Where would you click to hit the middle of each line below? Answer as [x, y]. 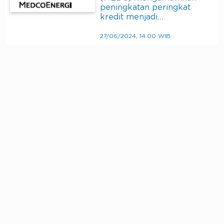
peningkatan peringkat [145, 8]
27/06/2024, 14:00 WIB [135, 36]
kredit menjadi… [131, 17]
